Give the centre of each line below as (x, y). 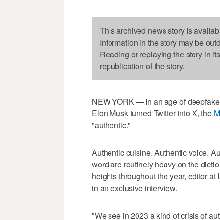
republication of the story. (142, 66)
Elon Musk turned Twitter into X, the (153, 113)
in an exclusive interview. (135, 188)
